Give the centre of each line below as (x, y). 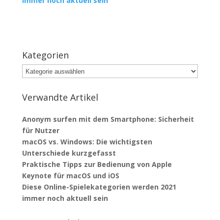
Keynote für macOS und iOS (70, 176)
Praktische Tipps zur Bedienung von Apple (97, 165)
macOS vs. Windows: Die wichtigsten (87, 142)
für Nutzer (41, 131)
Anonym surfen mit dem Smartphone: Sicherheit (108, 119)
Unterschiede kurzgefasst (70, 153)
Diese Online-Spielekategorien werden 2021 (99, 187)
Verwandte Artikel (60, 97)
